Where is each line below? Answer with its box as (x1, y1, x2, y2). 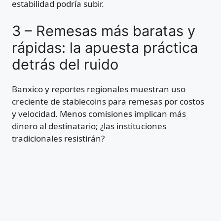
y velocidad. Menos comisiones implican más (12, 108, 186, 119)
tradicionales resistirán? (12, 132, 105, 144)
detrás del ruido (12, 55, 118, 73)
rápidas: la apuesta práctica (12, 38, 198, 56)
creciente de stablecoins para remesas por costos (12, 95, 204, 107)
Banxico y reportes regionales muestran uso (12, 83, 185, 95)
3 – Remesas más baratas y (12, 22, 195, 39)
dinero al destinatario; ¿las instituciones (12, 120, 166, 132)
